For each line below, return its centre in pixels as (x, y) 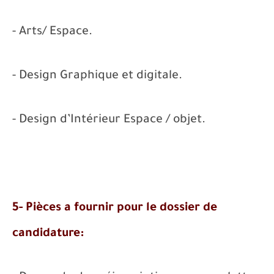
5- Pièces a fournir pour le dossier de (115, 209)
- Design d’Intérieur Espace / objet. (109, 120)
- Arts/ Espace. (52, 32)
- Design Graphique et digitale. (97, 76)
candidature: (48, 234)
